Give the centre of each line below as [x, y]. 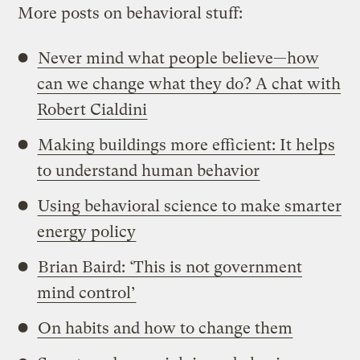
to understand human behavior [149, 170]
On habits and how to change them [166, 328]
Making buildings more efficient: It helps [187, 145]
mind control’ [87, 292]
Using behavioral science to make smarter [190, 206]
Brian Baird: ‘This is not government [170, 267]
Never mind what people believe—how [179, 58]
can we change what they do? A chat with [189, 84]
